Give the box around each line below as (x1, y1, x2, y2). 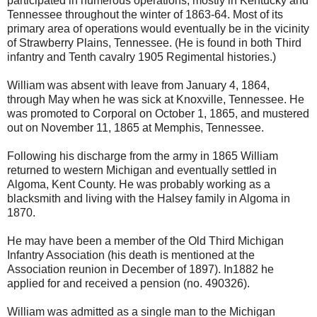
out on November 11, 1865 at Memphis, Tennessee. (7, 121, 264, 134)
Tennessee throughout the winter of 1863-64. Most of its (7, 8, 283, 21)
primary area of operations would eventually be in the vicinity (7, 22, 309, 35)
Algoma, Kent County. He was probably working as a (7, 178, 270, 190)
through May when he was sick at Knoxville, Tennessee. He (7, 93, 304, 105)
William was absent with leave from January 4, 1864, (7, 79, 270, 91)
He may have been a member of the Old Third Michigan (7, 234, 284, 247)
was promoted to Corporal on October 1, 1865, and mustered (7, 107, 309, 120)
